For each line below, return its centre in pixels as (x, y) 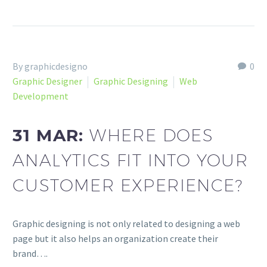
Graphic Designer (47, 81)
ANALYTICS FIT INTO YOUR (131, 160)
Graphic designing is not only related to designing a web (126, 224)
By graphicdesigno (50, 66)
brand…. (30, 254)
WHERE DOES (152, 135)
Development (41, 96)
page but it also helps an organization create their (115, 239)
